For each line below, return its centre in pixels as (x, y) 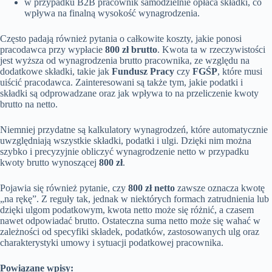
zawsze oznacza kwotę (220, 188)
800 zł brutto (131, 49)
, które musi (240, 71)
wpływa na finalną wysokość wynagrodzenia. (112, 13)
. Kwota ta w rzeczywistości (211, 49)
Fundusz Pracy (143, 71)
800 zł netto (151, 188)
